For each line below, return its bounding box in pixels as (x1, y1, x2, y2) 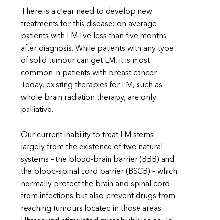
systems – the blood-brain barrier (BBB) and (21, 155, 174, 164)
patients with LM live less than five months (21, 32, 166, 41)
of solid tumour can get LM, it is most (21, 57, 150, 65)
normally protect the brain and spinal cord (21, 180, 170, 188)
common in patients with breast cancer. (21, 69, 158, 78)
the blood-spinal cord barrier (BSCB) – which (21, 167, 177, 176)
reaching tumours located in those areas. (21, 204, 163, 213)
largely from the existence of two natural (21, 143, 163, 151)
